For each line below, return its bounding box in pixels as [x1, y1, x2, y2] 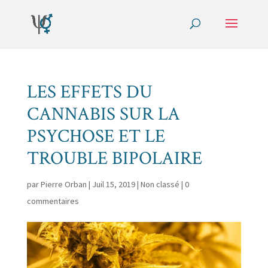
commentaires [26, 196, 79, 206]
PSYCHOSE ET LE [26, 124, 165, 148]
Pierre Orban [40, 179, 87, 190]
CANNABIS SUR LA [26, 102, 180, 126]
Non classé [140, 179, 179, 190]
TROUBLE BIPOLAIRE [26, 147, 202, 170]
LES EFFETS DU [26, 80, 153, 104]
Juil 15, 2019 [92, 179, 135, 190]
